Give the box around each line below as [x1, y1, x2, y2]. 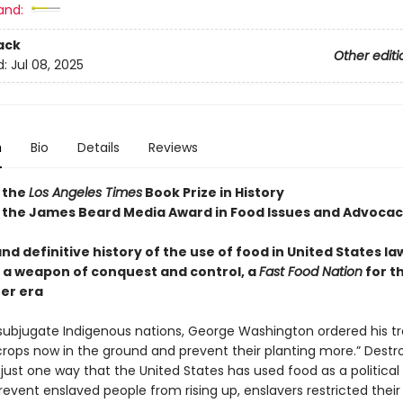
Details [76, 139, 120, 157]
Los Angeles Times [28, 184, 142, 201]
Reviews [148, 139, 198, 157]
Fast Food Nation [258, 263, 363, 281]
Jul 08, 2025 [10, 56, 84, 75]
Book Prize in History [141, 184, 284, 201]
